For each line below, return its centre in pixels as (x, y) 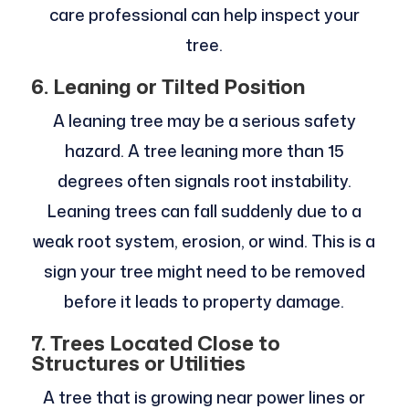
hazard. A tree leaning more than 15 (204, 151)
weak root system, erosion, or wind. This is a (204, 241)
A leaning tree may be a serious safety (204, 121)
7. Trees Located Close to (155, 343)
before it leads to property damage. (204, 302)
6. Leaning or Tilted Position (168, 87)
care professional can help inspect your (204, 15)
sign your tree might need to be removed (204, 272)
